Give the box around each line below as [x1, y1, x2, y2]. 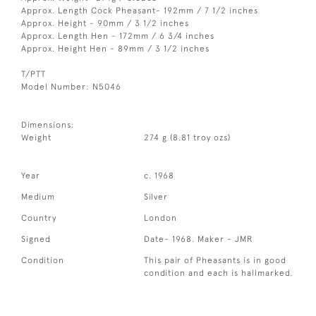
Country [21, 212, 56, 223]
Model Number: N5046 [21, 81, 121, 92]
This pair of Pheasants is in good [144, 255, 287, 265]
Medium [21, 191, 55, 202]
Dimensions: [21, 119, 75, 130]
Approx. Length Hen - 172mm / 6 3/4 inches [21, 30, 214, 41]
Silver [144, 191, 169, 202]
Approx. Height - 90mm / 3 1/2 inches [21, 18, 189, 28]
